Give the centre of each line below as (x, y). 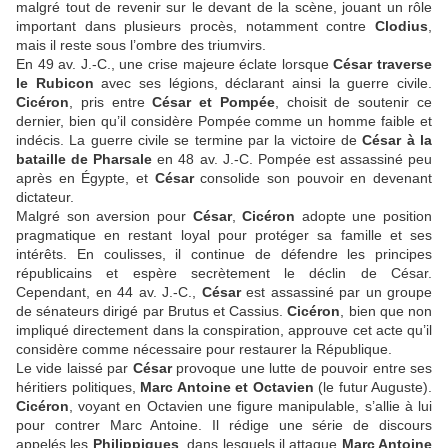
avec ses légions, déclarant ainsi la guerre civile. (263, 83)
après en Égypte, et (85, 178)
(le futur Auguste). (375, 387)
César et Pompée (209, 102)
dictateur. (45, 197)
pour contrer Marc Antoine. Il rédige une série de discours (224, 425)
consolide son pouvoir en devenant (316, 178)
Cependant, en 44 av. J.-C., (106, 292)
